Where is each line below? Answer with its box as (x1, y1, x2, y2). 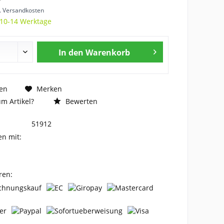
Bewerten (63, 96, 97, 106)
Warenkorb (85, 46, 130, 58)
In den (58, 46, 83, 58)
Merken (36, 84, 62, 94)
